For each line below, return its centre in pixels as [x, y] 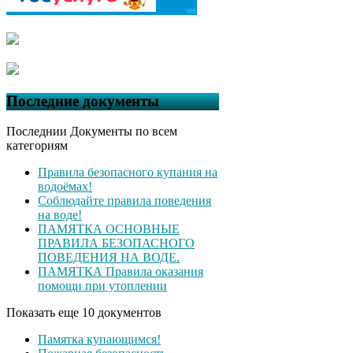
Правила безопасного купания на [128, 173]
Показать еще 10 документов [84, 313]
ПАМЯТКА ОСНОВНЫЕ [109, 229]
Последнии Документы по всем [92, 132]
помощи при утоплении [102, 286]
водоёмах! [65, 187]
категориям [37, 146]
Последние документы [83, 101]
